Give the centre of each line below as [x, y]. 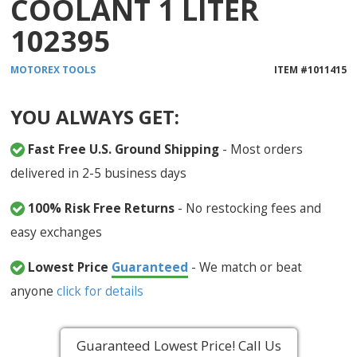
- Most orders [261, 149]
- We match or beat [245, 267]
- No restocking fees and [248, 208]
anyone [34, 291]
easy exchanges [57, 232]
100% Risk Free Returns [102, 208]
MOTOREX [35, 70]
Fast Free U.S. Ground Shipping [124, 149]
